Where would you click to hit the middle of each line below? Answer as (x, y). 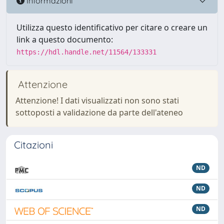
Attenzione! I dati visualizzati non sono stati (97, 100)
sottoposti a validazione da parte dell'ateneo (99, 112)
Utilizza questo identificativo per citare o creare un (112, 27)
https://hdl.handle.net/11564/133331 (86, 52)
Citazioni (33, 145)
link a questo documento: (65, 39)
